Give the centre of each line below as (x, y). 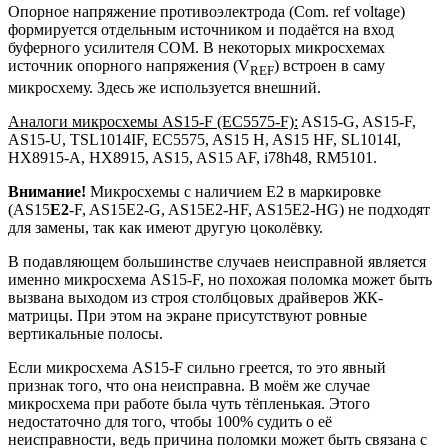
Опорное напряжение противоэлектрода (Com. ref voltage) (206, 11)
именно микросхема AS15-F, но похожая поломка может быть (220, 279)
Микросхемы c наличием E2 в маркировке (233, 191)
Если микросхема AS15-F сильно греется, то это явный (197, 367)
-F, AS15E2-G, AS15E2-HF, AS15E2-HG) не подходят (249, 209)
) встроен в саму (329, 65)
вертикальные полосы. (85, 333)
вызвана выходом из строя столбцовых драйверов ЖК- (195, 297)
